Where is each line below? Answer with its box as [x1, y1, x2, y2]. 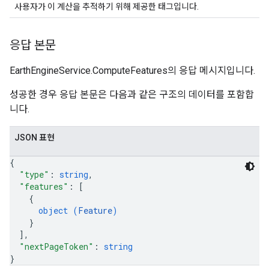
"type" [19, 169, 49, 180]
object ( [38, 205, 78, 216]
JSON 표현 [14, 133, 55, 142]
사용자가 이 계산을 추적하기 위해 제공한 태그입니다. [14, 2, 199, 11]
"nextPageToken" [19, 241, 94, 252]
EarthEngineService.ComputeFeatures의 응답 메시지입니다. [10, 65, 255, 76]
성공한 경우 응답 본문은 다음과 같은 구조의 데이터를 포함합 [10, 89, 254, 100]
